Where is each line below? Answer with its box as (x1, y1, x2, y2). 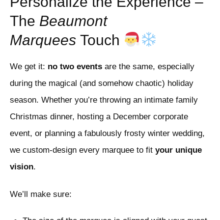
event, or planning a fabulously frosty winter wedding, (10, 129, 205, 138)
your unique (155, 145, 202, 155)
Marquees (10, 32, 76, 49)
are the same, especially (102, 62, 194, 72)
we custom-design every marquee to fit (10, 145, 155, 155)
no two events (48, 62, 102, 72)
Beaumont (39, 13, 107, 29)
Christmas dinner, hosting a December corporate (10, 112, 188, 122)
